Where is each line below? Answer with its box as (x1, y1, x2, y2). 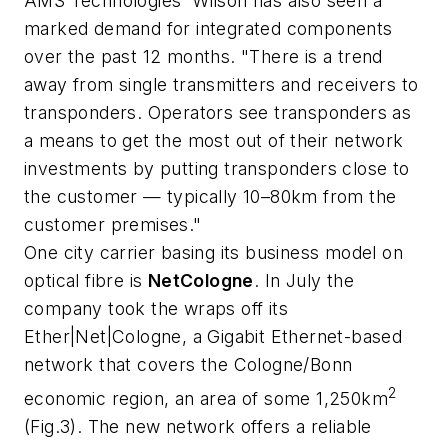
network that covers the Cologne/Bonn (24, 353, 353, 375)
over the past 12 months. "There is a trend (24, 45, 383, 67)
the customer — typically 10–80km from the (24, 185, 397, 207)
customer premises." (24, 213, 202, 235)
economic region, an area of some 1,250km (24, 387, 388, 409)
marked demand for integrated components (24, 17, 393, 39)
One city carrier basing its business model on (24, 241, 403, 263)
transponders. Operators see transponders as (24, 101, 412, 123)
